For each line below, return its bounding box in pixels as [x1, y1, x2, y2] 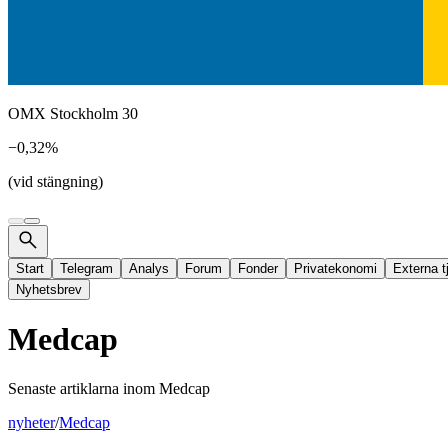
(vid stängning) [8, 173, 103, 190]
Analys [129, 261, 169, 276]
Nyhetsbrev [16, 282, 82, 297]
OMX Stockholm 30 [8, 105, 138, 122]
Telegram [60, 261, 113, 276]
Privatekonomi [294, 261, 377, 276]
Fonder [238, 261, 278, 276]
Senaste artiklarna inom [8, 379, 159, 397]
